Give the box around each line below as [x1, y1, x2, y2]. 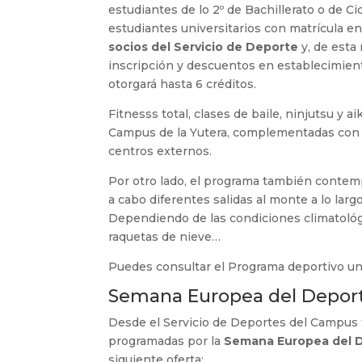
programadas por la [108, 334, 225, 348]
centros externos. [108, 144, 213, 158]
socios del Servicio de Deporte [108, 40, 299, 54]
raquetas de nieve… [108, 229, 221, 244]
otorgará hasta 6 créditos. [108, 77, 257, 91]
